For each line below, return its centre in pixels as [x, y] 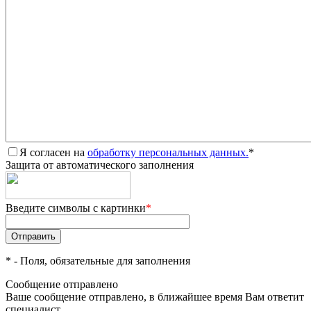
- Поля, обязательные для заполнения [101, 261]
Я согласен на [53, 152]
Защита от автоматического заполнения [100, 165]
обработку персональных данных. [168, 152]
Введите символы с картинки [76, 208]
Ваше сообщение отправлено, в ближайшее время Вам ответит [155, 297]
